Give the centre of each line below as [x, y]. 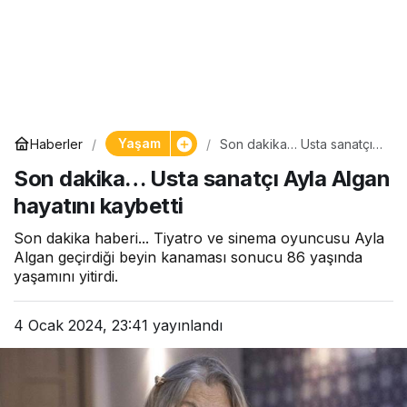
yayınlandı [185, 325]
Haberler [56, 144]
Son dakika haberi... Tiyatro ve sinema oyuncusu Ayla [199, 238]
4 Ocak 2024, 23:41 [81, 325]
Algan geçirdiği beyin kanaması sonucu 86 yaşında [188, 257]
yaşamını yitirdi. [66, 276]
